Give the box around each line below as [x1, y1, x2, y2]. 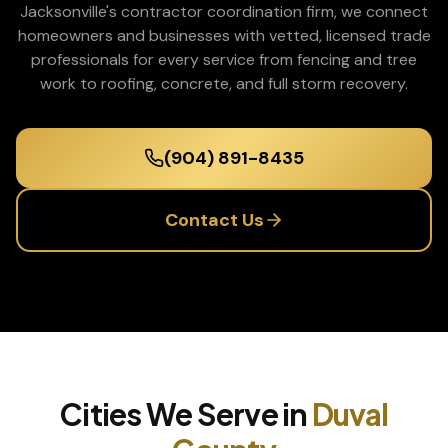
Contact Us [164, 208, 264, 232]
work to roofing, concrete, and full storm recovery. [40, 73, 408, 94]
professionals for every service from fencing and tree [31, 49, 417, 70]
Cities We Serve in [60, 395, 312, 433]
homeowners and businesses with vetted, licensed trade [17, 25, 431, 46]
